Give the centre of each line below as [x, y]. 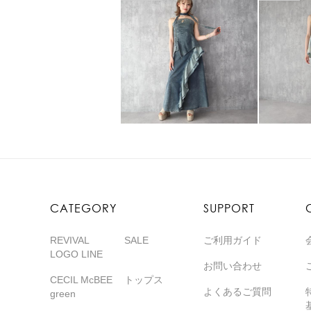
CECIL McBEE [81, 280]
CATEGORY [83, 208]
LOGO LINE [76, 254]
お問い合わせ [233, 266]
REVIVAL [69, 241]
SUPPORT [229, 208]
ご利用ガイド [233, 241]
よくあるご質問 [237, 292]
